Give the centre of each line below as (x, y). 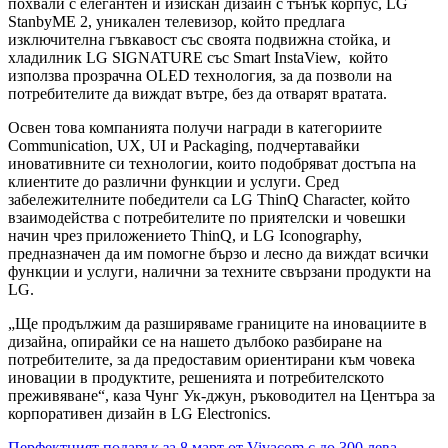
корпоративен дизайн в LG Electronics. (139, 413)
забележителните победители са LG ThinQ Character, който (209, 199)
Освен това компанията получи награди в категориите (195, 127)
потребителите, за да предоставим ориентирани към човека (211, 359)
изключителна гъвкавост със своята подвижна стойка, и (199, 39)
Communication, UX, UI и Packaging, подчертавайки (184, 145)
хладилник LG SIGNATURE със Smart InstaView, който (198, 57)
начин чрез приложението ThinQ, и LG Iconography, (185, 235)
